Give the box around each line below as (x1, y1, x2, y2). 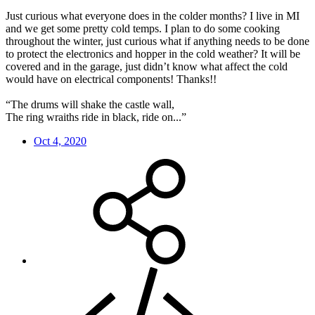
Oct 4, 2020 (34, 135, 86, 148)
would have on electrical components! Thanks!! (6, 73, 217, 86)
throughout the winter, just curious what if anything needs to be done (6, 35, 309, 48)
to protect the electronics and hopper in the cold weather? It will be (6, 48, 300, 60)
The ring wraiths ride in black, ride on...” (6, 111, 186, 124)
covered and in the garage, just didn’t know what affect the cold (6, 60, 288, 73)
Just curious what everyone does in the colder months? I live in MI (6, 10, 300, 22)
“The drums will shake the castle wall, (6, 98, 174, 111)
